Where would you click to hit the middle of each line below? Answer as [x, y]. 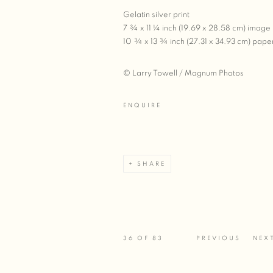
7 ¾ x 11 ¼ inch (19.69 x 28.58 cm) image [197, 28]
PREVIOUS [218, 238]
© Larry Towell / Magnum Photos [183, 73]
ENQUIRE [142, 105]
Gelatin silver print [156, 15]
